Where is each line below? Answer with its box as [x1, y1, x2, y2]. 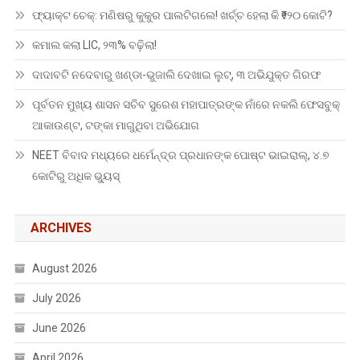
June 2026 [31, 321, 86, 335]
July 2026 [31, 292, 81, 305]
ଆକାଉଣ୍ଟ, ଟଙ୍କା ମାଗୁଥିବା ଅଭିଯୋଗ [31, 119, 199, 133]
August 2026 [31, 262, 97, 276]
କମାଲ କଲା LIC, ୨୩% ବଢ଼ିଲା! [31, 39, 157, 52]
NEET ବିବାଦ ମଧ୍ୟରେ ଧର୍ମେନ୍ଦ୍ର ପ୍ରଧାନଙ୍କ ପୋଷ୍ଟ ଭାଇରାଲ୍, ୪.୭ [31, 149, 329, 162]
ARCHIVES [30, 220, 92, 236]
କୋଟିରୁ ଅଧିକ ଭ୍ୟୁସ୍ [31, 170, 120, 183]
